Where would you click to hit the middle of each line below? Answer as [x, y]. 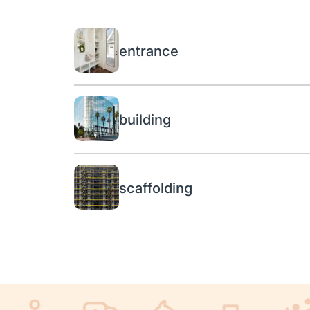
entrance [149, 51]
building [145, 119]
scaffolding [156, 188]
